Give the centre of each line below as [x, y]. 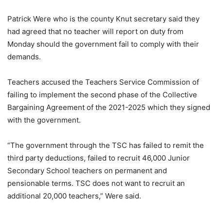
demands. [24, 57]
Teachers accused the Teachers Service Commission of [103, 82]
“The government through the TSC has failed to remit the [106, 145]
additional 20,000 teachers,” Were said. [74, 196]
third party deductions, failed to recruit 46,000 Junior [99, 158]
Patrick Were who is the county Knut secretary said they [103, 19]
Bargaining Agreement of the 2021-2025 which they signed [109, 108]
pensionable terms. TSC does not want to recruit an [96, 183]
